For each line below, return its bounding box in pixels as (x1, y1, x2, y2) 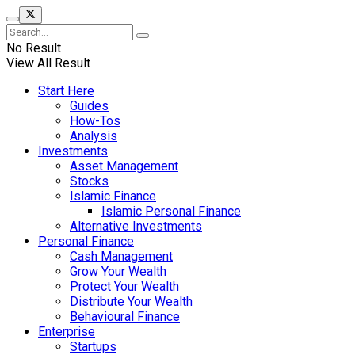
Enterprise (38, 324, 95, 340)
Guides (70, 98, 109, 114)
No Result (6, 40, 61, 56)
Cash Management (70, 249, 173, 265)
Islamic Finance (70, 189, 156, 204)
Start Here (38, 83, 94, 99)
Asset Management (70, 158, 178, 174)
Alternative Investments (70, 219, 202, 235)
